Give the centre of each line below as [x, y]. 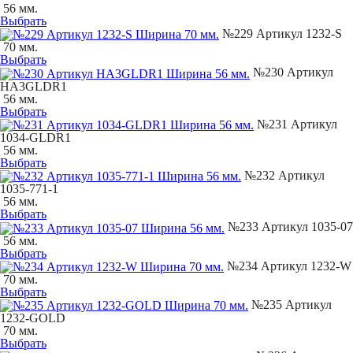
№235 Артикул [290, 305]
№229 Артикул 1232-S [281, 34]
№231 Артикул [295, 124]
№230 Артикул [292, 72]
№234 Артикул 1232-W [288, 266]
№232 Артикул [283, 176]
